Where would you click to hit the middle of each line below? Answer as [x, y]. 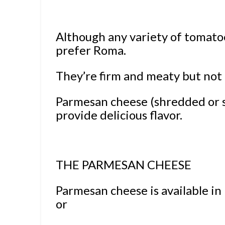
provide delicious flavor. [119, 115]
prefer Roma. [92, 50]
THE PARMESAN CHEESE [124, 165]
